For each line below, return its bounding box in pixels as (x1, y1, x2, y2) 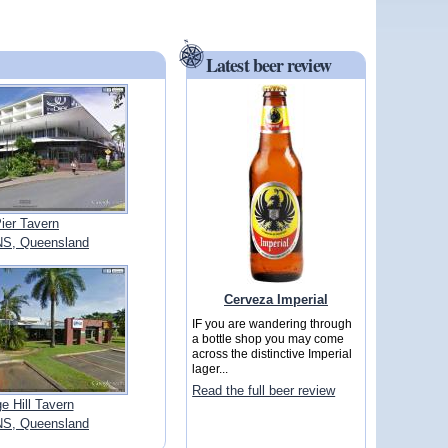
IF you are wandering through (192, 317, 353, 331)
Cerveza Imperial (224, 291, 328, 307)
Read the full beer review (192, 383, 336, 399)
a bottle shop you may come (192, 332, 345, 346)
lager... (192, 362, 229, 376)
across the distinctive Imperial (192, 347, 353, 361)
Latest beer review (206, 52, 331, 79)
